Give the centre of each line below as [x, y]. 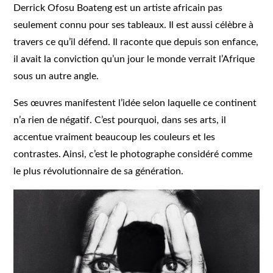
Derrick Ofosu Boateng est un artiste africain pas [118, 8]
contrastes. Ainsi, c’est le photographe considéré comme [133, 154]
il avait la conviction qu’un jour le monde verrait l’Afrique [134, 59]
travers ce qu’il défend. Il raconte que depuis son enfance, [136, 42]
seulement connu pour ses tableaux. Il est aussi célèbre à [134, 25]
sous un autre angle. [56, 76]
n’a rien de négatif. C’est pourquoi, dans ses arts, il [120, 120]
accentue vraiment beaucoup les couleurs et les [115, 137]
